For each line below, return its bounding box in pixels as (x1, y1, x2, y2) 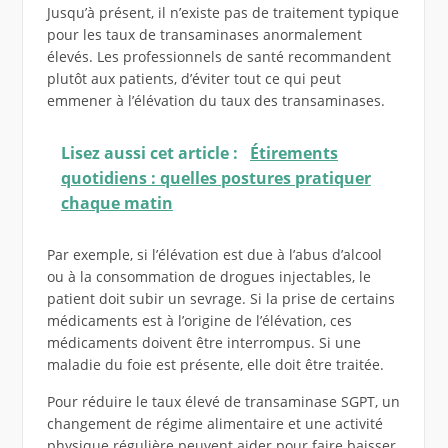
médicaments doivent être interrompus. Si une (46, 333, 361, 353)
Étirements (249, 141, 338, 164)
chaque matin (60, 191, 173, 214)
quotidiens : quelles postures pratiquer (60, 166, 371, 189)
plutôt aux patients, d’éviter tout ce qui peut (46, 68, 341, 88)
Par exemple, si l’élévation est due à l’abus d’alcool (46, 245, 382, 265)
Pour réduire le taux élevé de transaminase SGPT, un (46, 392, 400, 412)
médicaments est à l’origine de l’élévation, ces (46, 311, 352, 331)
